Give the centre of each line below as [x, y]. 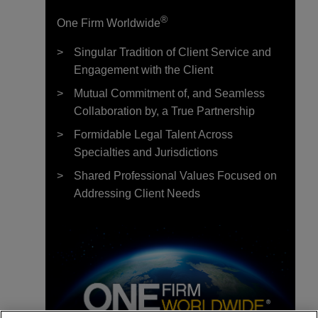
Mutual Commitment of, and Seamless [169, 93]
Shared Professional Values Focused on [175, 175]
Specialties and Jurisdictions [146, 152]
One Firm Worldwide [109, 23]
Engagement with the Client [143, 70]
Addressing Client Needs [137, 193]
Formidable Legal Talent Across [153, 134]
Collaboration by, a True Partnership [164, 111]
